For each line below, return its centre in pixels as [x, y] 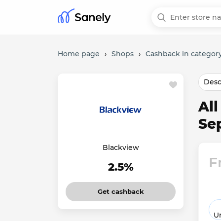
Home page [79, 54]
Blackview [121, 147]
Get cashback [121, 191]
